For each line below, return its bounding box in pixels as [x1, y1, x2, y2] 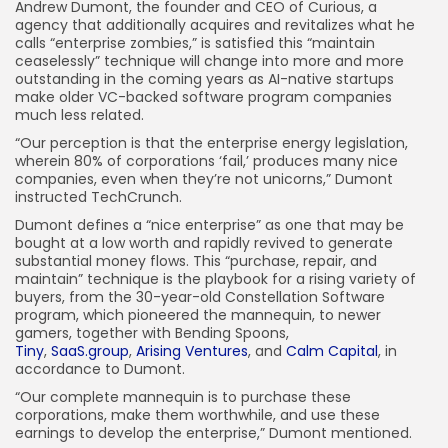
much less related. [15, 105, 144, 125]
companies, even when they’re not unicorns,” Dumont [15, 169, 393, 189]
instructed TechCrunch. [15, 187, 190, 207]
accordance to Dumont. [15, 359, 185, 379]
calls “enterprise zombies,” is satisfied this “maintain [15, 33, 375, 53]
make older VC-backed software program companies [15, 87, 392, 107]
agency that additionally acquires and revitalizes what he [15, 15, 415, 35]
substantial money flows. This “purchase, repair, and [15, 251, 377, 271]
